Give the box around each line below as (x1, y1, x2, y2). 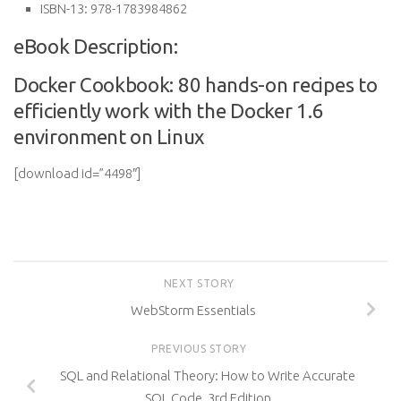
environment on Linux (13, 125, 205, 148)
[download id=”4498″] (13, 166, 141, 181)
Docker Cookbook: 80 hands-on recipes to (13, 73, 378, 96)
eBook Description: (13, 35, 178, 57)
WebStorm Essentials (131, 302, 256, 318)
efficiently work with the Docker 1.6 (13, 99, 324, 122)
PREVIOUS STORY (151, 342, 250, 354)
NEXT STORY (163, 277, 238, 289)
